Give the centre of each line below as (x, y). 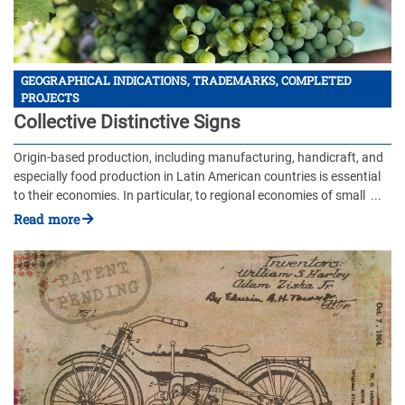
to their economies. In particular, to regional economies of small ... (198, 195)
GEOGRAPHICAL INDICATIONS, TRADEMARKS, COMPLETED (186, 80)
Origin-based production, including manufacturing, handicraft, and (198, 157)
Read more (47, 219)
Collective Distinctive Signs (127, 122)
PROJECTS (50, 97)
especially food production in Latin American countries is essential (197, 176)
